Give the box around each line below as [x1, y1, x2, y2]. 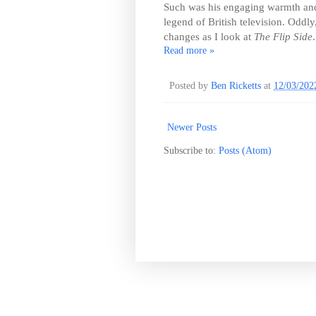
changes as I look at [164, 30, 254, 43]
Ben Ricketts [211, 80, 261, 92]
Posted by [169, 80, 211, 92]
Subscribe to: [164, 145, 219, 157]
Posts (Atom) [219, 145, 272, 157]
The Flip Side [254, 30, 312, 43]
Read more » [164, 45, 214, 56]
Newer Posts [167, 122, 217, 133]
